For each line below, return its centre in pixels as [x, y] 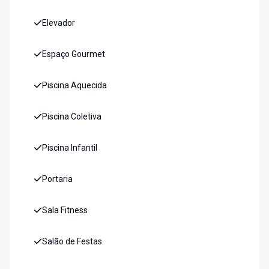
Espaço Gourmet [74, 54]
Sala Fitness [65, 210]
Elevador [59, 23]
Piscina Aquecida [74, 86]
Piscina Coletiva [72, 117]
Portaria [57, 179]
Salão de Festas [72, 242]
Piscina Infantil [70, 148]
